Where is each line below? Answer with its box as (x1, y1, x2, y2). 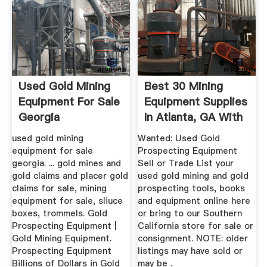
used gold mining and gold (138, 170, 249, 182)
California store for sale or (138, 220, 254, 232)
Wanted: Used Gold (138, 132, 221, 145)
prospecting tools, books (138, 182, 246, 195)
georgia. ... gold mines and (11, 157, 121, 170)
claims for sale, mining (11, 182, 107, 195)
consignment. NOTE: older (138, 232, 249, 245)
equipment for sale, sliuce (11, 195, 123, 207)
